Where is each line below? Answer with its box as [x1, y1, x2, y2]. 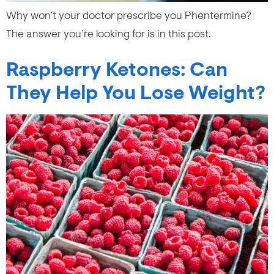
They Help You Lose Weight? [6, 81, 265, 106]
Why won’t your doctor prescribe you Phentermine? [6, 9, 251, 23]
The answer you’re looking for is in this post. [6, 27, 211, 41]
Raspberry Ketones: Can [6, 57, 228, 83]
